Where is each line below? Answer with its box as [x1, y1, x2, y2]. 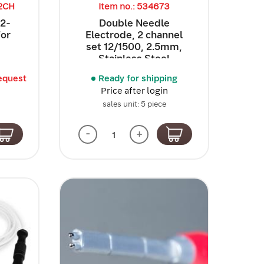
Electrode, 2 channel [85, 28, 183, 41]
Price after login [100, 84, 168, 97]
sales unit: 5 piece [102, 98, 166, 109]
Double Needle [98, 16, 170, 29]
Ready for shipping [98, 72, 177, 84]
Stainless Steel [98, 51, 170, 65]
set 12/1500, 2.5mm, [86, 39, 183, 53]
